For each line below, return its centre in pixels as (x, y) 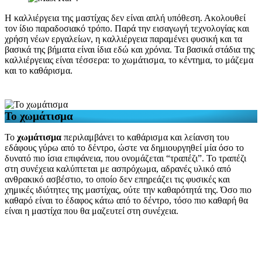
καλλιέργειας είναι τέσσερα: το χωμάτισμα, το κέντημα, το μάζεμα (129, 60)
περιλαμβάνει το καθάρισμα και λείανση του (146, 137)
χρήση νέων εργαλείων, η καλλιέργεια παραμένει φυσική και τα (123, 39)
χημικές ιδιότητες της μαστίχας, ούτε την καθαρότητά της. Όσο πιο (128, 189)
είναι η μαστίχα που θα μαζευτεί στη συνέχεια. (92, 211)
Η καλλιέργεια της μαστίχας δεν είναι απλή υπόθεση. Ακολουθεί (125, 18)
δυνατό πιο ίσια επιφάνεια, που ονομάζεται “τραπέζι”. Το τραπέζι (125, 158)
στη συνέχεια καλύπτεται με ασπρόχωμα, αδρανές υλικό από (118, 168)
